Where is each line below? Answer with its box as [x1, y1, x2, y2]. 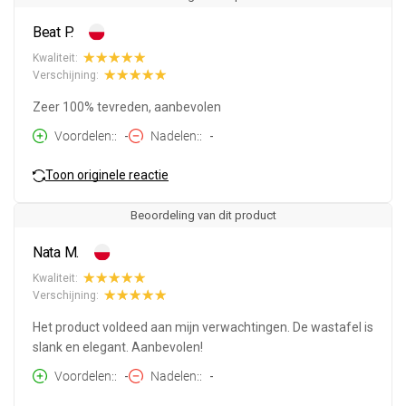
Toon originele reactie [45, 167, 169, 182]
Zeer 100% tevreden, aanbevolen [33, 100, 221, 115]
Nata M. [33, 244, 80, 262]
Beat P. [33, 24, 74, 42]
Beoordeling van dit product [130, 208, 276, 223]
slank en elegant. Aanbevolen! [33, 340, 203, 355]
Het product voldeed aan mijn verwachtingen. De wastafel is [33, 320, 373, 335]
